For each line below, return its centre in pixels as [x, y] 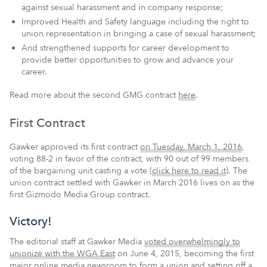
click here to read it [189, 170]
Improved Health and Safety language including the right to [135, 21]
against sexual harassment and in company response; [122, 7]
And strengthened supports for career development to [125, 48]
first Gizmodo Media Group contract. [80, 194]
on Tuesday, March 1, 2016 [191, 147]
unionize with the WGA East [62, 253]
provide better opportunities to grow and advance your [128, 60]
